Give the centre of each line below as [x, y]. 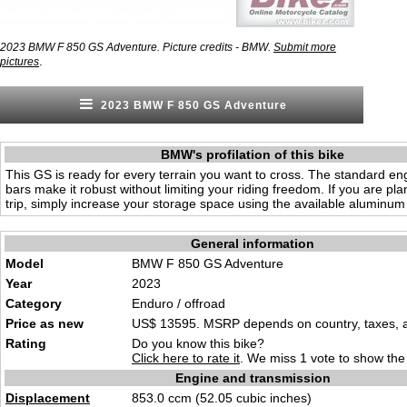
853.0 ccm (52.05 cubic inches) [222, 398]
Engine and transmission [253, 378]
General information [253, 243]
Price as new [45, 323]
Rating [26, 343]
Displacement [48, 398]
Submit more [305, 47]
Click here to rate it [186, 358]
